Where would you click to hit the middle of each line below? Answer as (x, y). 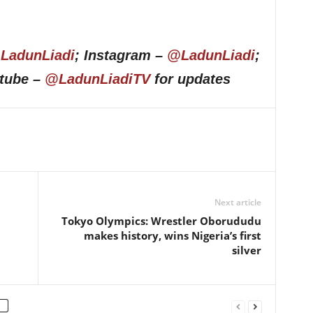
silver (246, 250)
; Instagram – (121, 55)
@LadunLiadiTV (97, 79)
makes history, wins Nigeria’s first (172, 235)
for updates (190, 79)
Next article (238, 202)
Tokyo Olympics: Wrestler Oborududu (161, 221)
